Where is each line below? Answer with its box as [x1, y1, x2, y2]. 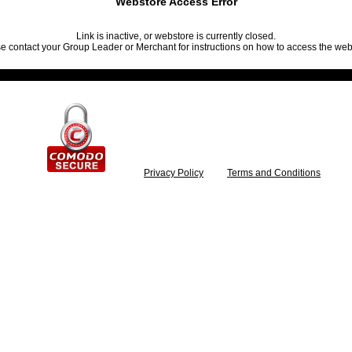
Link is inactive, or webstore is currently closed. [76, 31, 276, 42]
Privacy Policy [144, 167, 203, 178]
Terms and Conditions [227, 167, 321, 178]
